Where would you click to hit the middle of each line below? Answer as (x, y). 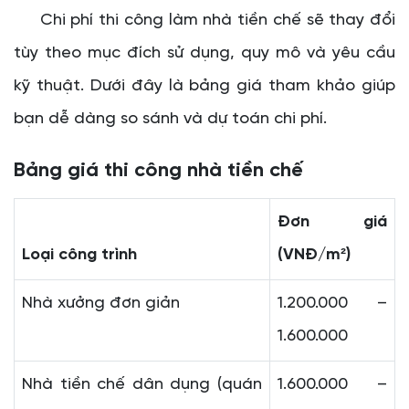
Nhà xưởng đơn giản (101, 304)
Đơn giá (332, 223)
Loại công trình (79, 256)
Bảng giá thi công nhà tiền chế (158, 171)
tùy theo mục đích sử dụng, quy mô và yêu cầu (204, 54)
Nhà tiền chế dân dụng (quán (142, 385)
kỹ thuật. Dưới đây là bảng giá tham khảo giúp (204, 87)
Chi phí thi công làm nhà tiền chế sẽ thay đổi (204, 21)
